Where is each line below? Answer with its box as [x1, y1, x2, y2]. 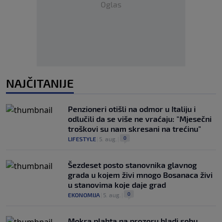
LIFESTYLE [68, 135, 96, 142]
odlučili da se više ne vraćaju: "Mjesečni [68, 113, 212, 123]
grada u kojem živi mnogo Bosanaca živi [68, 169, 213, 179]
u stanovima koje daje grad [68, 179, 166, 189]
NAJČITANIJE [6, 75, 74, 90]
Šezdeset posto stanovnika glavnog [68, 160, 197, 169]
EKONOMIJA [68, 191, 100, 198]
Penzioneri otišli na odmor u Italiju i [68, 104, 196, 113]
